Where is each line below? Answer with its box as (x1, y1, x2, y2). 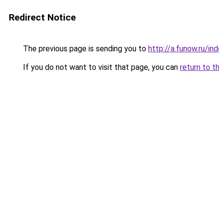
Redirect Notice (9, 12, 76, 23)
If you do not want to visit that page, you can (21, 63, 180, 72)
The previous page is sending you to (21, 44, 148, 53)
